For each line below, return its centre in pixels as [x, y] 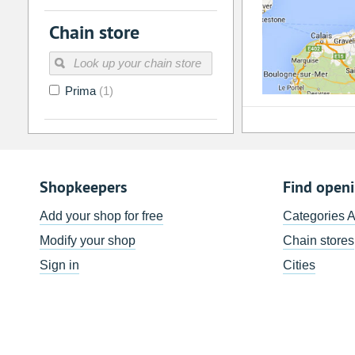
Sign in [59, 265]
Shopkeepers [83, 187]
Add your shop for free [101, 216]
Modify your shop [87, 241]
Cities [299, 265]
